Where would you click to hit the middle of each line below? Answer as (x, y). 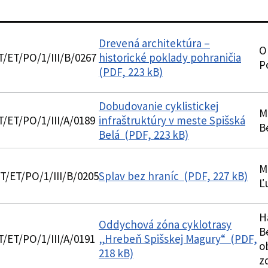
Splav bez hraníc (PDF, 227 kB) (173, 176)
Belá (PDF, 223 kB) (144, 135)
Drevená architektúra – (154, 43)
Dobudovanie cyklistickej (159, 106)
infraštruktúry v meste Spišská (172, 120)
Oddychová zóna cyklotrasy (165, 224)
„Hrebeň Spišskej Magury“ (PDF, (178, 239)
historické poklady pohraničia (170, 57)
